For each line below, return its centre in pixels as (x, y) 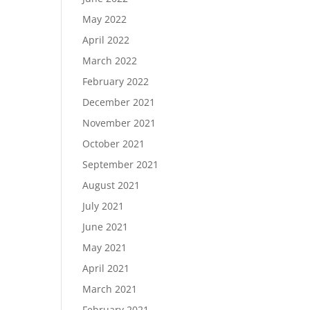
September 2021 (121, 164)
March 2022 (110, 61)
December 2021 (119, 102)
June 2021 (106, 227)
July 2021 (103, 206)
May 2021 (105, 247)
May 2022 (105, 19)
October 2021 (114, 144)
